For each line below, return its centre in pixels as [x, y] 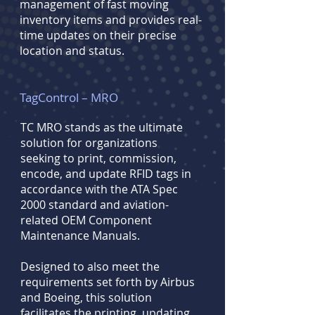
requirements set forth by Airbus [108, 282]
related [39, 220]
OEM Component [105, 220]
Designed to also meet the [90, 266]
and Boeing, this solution [86, 297]
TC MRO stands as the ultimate [102, 127]
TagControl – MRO [69, 97]
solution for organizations [89, 143]
